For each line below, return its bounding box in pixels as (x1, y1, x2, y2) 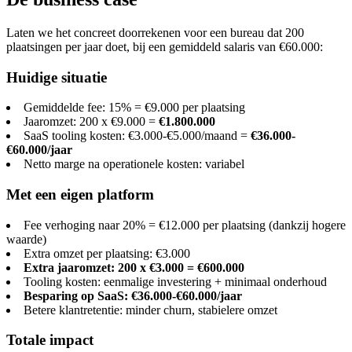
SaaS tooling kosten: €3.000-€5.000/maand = (24, 129, 251, 143)
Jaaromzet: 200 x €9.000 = (24, 115, 159, 129)
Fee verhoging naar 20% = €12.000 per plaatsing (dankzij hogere (24, 218, 346, 232)
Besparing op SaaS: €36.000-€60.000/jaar (24, 288, 242, 302)
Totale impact (6, 332, 93, 349)
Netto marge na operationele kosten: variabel (24, 157, 244, 171)
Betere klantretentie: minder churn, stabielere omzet (24, 302, 277, 317)
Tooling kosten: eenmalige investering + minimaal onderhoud (24, 274, 327, 288)
